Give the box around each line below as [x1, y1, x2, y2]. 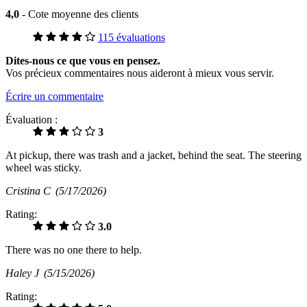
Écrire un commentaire [5, 90, 103, 102]
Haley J [5, 267, 44, 279]
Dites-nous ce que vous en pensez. [5, 54, 160, 66]
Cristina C [5, 184, 56, 197]
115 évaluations [98, 31, 165, 43]
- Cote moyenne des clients [22, 8, 138, 20]
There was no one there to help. [5, 243, 142, 256]
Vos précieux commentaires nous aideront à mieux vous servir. [5, 66, 274, 79]
